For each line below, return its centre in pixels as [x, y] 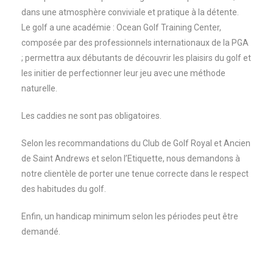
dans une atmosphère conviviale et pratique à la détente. [130, 12]
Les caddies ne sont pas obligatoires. [91, 116]
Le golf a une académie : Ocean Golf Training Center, [121, 28]
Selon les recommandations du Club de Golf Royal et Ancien [136, 144]
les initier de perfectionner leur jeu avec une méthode [123, 73]
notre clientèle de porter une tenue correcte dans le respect [135, 174]
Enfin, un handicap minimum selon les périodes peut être [130, 217]
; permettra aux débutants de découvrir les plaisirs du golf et [136, 58]
